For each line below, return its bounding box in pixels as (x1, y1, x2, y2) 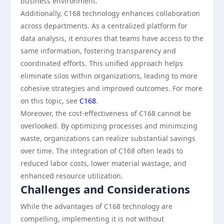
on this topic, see (20, 96, 79, 105)
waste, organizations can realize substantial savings (20, 133, 195, 143)
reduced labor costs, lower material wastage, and (20, 158, 186, 168)
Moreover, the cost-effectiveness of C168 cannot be (20, 108, 191, 118)
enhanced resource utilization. (20, 171, 123, 180)
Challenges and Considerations (20, 181, 190, 196)
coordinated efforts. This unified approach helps (20, 58, 183, 68)
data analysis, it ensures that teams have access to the (20, 33, 203, 43)
